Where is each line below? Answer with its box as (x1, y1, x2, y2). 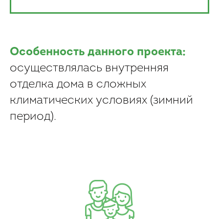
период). (10, 111, 56, 123)
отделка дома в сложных (10, 79, 146, 90)
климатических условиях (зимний (10, 95, 193, 107)
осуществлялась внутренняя (10, 63, 169, 74)
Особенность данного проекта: (10, 46, 186, 58)
